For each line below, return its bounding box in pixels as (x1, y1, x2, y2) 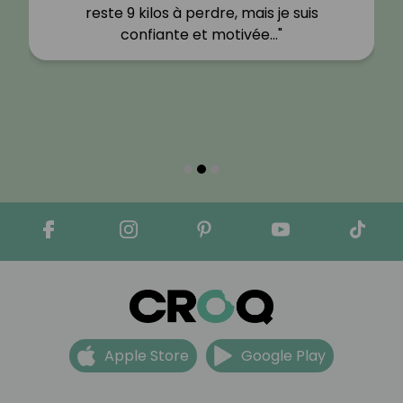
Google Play (241, 345, 326, 366)
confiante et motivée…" (121, 23, 282, 45)
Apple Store (104, 345, 189, 366)
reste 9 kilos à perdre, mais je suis (85, 2, 318, 23)
